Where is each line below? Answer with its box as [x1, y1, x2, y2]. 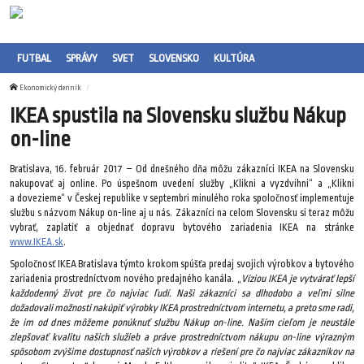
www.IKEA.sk [10, 236, 63, 248]
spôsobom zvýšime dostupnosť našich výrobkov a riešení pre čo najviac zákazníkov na [10, 346, 354, 358]
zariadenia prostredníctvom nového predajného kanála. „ [10, 273, 241, 285]
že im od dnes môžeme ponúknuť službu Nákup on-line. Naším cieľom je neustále [10, 317, 354, 329]
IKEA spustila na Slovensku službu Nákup [10, 103, 346, 128]
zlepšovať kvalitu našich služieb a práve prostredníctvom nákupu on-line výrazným [10, 331, 354, 344]
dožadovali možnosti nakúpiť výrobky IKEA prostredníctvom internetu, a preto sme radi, [10, 302, 354, 314]
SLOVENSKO [149, 52, 199, 65]
